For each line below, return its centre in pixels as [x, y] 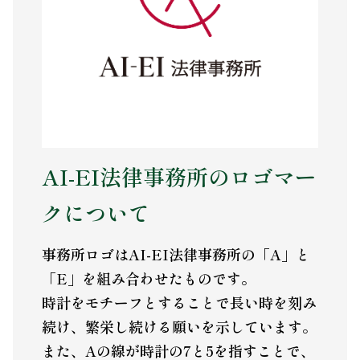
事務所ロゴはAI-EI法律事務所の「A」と [176, 254]
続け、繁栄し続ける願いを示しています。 [179, 326]
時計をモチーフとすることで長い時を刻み [179, 302]
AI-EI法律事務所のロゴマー [179, 177]
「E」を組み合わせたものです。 [148, 278]
